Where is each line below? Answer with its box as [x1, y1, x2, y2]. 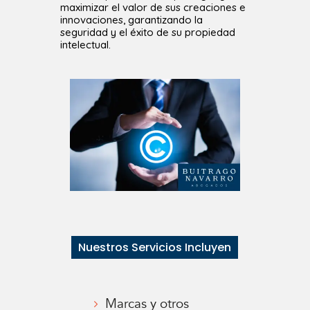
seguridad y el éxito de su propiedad [60, 25, 236, 39]
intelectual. [60, 37, 111, 51]
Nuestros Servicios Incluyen [78, 239, 232, 255]
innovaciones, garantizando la [60, 12, 203, 26]
